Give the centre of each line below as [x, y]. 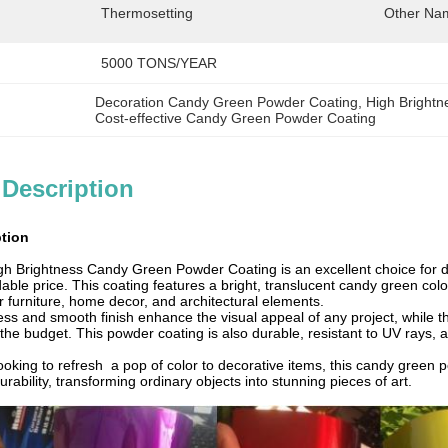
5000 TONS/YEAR [159, 63]
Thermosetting [147, 13]
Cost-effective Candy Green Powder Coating [236, 118]
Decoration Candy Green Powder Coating [227, 102]
